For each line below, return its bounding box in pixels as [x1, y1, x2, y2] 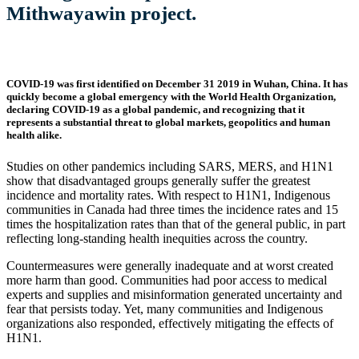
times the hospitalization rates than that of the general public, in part [6, 216, 345, 231]
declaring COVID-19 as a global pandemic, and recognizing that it [6, 103, 305, 115]
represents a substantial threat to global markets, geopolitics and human [6, 115, 330, 128]
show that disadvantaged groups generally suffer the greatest [6, 173, 310, 188]
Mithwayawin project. [6, 2, 196, 25]
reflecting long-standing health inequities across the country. [6, 231, 308, 245]
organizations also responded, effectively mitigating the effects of [6, 316, 333, 330]
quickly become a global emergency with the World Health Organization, [6, 90, 336, 103]
